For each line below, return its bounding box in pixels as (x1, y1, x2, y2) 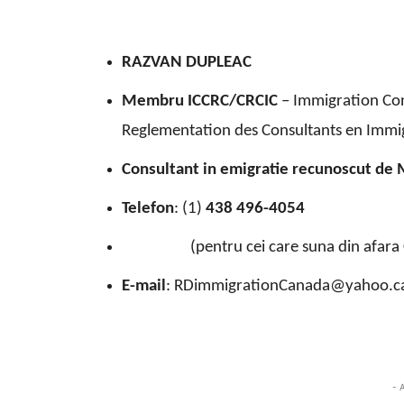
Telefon (122, 200, 174, 218)
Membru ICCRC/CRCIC (122, 93, 278, 111)
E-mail (122, 278, 166, 296)
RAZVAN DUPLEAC (122, 54, 252, 72)
